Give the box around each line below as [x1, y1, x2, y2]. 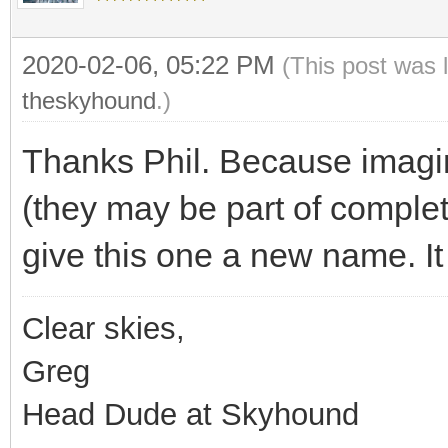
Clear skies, [22, 310, 185, 346]
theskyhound [22, 86, 156, 114]
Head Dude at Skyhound [22, 396, 359, 432]
